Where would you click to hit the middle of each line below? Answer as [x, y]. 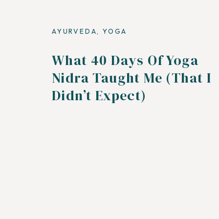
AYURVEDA [75, 31]
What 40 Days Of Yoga [125, 60]
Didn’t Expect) [99, 95]
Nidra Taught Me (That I [132, 78]
